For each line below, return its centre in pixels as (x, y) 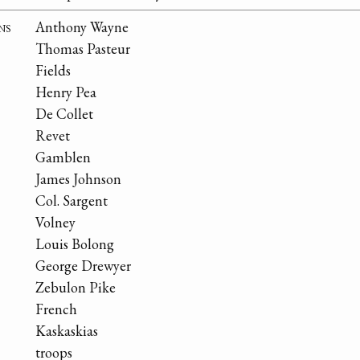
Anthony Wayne (82, 27)
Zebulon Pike (76, 288)
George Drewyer (83, 266)
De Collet (64, 114)
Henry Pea (66, 92)
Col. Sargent (72, 201)
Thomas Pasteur (83, 49)
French (56, 309)
